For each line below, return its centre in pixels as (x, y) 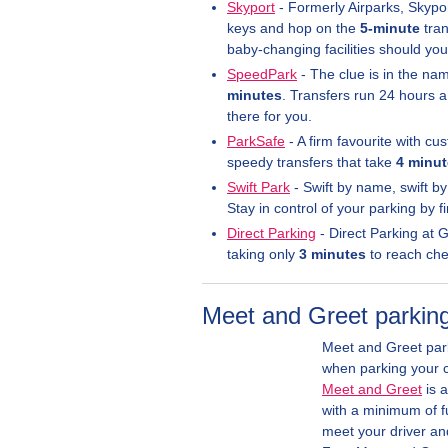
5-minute (390, 28)
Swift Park (258, 187)
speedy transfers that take (311, 162)
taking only (263, 254)
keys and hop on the (293, 28)
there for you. (269, 116)
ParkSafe (256, 141)
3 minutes (332, 254)
